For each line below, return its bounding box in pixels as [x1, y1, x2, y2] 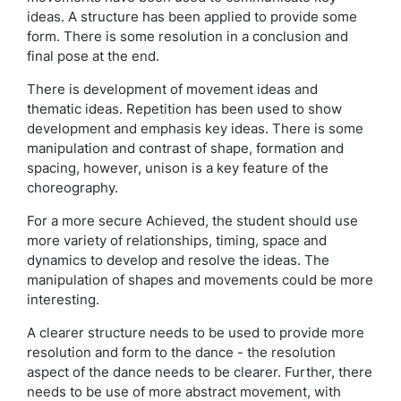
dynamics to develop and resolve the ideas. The [27, 252, 329, 269]
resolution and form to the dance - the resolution [27, 344, 336, 362]
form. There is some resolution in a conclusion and [27, 28, 348, 46]
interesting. [27, 291, 99, 309]
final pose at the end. [27, 47, 159, 65]
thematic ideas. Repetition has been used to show [27, 100, 342, 118]
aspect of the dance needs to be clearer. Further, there [27, 363, 372, 381]
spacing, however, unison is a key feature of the [27, 159, 328, 177]
